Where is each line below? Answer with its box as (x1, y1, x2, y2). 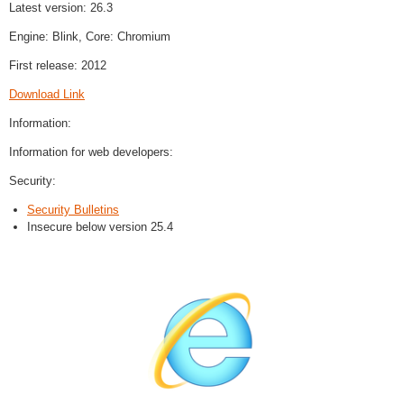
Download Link (9, 87, 85, 101)
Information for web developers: (9, 144, 173, 159)
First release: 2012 (9, 58, 106, 72)
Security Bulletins (27, 202, 119, 216)
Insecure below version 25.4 (27, 219, 173, 234)
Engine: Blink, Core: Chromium (9, 29, 170, 43)
